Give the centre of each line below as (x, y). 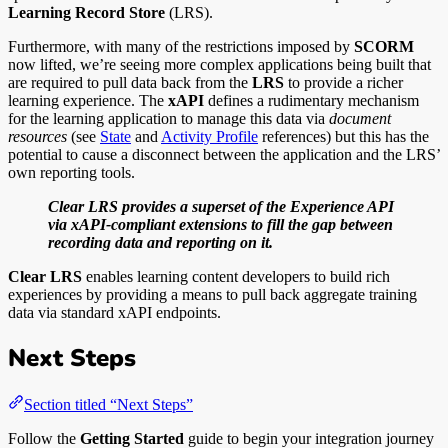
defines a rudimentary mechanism (311, 101)
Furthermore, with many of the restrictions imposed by (181, 47)
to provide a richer (343, 83)
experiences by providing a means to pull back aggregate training (212, 295)
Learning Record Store (86, 13)
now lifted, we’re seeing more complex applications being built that (219, 65)
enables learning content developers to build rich (236, 277)
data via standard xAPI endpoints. (114, 313)
